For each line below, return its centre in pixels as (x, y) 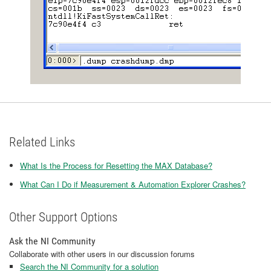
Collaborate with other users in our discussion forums (102, 254)
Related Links (42, 142)
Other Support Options (63, 217)
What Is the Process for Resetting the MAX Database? (116, 165)
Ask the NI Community (52, 241)
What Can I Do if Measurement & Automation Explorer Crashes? (133, 184)
